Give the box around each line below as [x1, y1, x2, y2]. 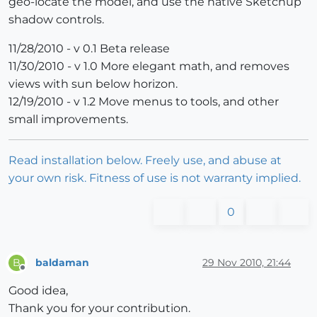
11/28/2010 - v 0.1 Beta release [8, 42, 170, 56]
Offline [22, 268, 50, 279]
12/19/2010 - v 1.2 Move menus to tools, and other [8, 95, 279, 109]
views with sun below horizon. [8, 77, 178, 91]
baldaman [35, 255, 89, 269]
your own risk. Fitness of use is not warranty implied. [8, 171, 301, 185]
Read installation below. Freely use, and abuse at [8, 154, 282, 168]
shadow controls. [8, 13, 104, 27]
